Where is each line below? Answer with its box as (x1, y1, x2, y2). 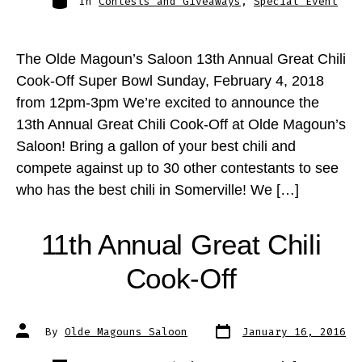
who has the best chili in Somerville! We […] (15, 182, 299, 199)
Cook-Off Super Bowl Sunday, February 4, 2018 (15, 73, 324, 90)
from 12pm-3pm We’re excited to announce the (15, 95, 319, 112)
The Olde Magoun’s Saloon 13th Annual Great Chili (15, 51, 346, 68)
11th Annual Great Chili (40, 228, 322, 260)
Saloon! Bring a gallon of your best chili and (15, 138, 296, 155)
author (15, 329, 54, 343)
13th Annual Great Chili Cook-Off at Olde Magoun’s (15, 116, 346, 133)
